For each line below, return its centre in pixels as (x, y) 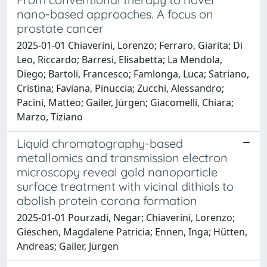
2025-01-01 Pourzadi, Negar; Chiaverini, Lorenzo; (126, 217)
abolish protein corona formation (107, 200)
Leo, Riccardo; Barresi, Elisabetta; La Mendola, (119, 59)
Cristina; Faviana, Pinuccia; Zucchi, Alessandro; (120, 88)
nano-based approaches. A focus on (115, 14)
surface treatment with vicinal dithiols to (125, 186)
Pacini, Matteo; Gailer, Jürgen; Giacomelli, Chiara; (125, 102)
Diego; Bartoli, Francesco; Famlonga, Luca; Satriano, (133, 74)
